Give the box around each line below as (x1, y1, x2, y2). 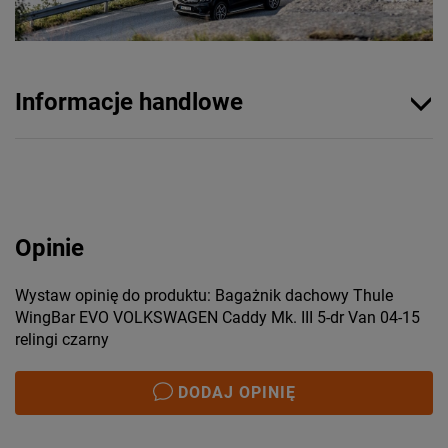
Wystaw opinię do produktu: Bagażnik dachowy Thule (15, 285, 393, 305)
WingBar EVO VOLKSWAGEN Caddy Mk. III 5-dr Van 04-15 (15, 307, 420, 327)
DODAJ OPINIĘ (177, 382, 296, 402)
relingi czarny (15, 329, 109, 349)
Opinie (15, 233, 84, 262)
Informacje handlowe (15, 87, 243, 116)
